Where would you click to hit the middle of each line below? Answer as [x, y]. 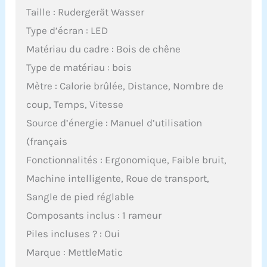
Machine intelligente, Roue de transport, [118, 178]
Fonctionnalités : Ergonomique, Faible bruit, [127, 159]
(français [47, 141]
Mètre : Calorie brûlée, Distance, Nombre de [125, 86]
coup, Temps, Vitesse [75, 104]
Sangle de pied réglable [80, 196]
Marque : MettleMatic [75, 252]
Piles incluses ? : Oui [73, 233]
